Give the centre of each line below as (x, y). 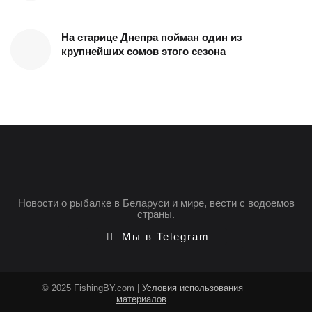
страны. (156, 214)
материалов (141, 299)
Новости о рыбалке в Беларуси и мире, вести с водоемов (156, 203)
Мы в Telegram (163, 236)
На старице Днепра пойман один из (151, 37)
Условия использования (193, 288)
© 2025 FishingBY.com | (92, 288)
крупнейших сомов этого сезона (143, 51)
